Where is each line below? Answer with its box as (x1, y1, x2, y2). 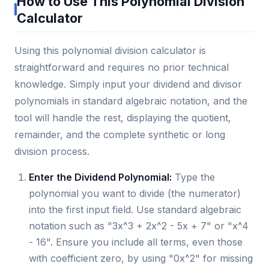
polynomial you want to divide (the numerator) (29, 187, 241, 199)
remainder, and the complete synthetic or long (14, 128, 225, 141)
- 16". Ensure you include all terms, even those (29, 235, 243, 248)
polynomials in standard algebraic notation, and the (14, 94, 247, 107)
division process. (14, 145, 89, 157)
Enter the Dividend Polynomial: (29, 171, 172, 183)
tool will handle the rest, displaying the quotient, (14, 111, 231, 124)
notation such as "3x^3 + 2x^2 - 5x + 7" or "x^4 (29, 219, 249, 232)
